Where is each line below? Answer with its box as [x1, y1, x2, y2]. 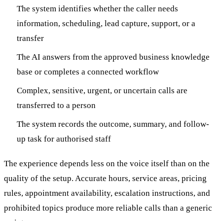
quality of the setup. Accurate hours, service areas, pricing [4, 173, 207, 183]
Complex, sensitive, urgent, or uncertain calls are [16, 85, 187, 95]
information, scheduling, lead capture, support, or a [16, 18, 195, 28]
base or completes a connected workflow [16, 67, 159, 76]
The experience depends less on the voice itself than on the [4, 158, 210, 168]
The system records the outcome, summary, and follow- [16, 119, 209, 129]
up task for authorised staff [16, 134, 111, 144]
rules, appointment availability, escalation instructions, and [4, 188, 210, 198]
